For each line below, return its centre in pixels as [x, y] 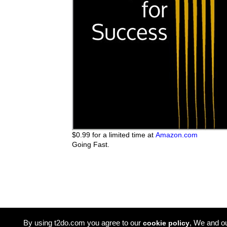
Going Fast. [90, 144]
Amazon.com [176, 135]
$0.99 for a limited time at [113, 135]
